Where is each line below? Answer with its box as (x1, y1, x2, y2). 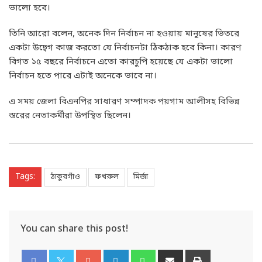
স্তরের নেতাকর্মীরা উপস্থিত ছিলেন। (9, 109, 131, 122)
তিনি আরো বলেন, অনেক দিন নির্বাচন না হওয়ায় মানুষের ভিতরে (9, 27, 239, 40)
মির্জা (133, 171, 148, 182)
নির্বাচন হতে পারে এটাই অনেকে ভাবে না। (9, 70, 157, 82)
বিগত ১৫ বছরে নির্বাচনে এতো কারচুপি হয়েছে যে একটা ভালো (9, 56, 233, 68)
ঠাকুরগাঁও (51, 171, 80, 182)
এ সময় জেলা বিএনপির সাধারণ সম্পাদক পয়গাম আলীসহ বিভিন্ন (9, 95, 239, 108)
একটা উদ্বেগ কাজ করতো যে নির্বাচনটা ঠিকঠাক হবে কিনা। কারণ (9, 42, 242, 54)
